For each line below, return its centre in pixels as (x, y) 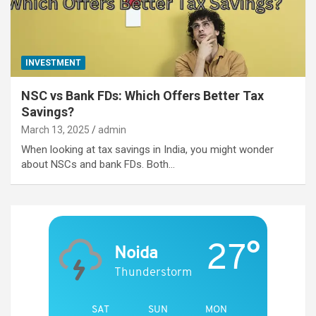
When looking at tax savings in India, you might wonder (147, 149)
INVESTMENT (53, 62)
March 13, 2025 (55, 129)
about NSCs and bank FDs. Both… (98, 164)
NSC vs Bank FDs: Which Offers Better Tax (142, 95)
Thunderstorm (153, 272)
